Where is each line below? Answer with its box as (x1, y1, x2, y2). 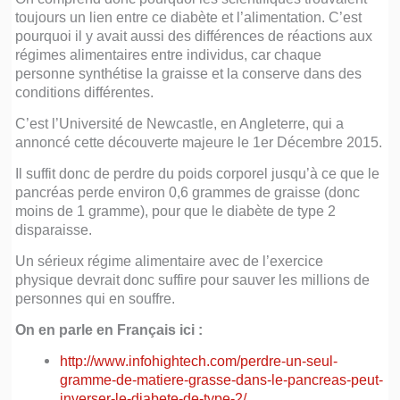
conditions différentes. (15, 83, 154, 100)
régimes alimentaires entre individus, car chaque (15, 46, 322, 62)
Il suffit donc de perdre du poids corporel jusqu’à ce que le (15, 164, 380, 181)
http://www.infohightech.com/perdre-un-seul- (59, 352, 337, 369)
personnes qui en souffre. (15, 289, 176, 306)
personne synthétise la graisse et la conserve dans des (15, 64, 362, 81)
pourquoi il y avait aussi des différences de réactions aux (15, 27, 373, 44)
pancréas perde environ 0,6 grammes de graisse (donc (15, 183, 361, 200)
